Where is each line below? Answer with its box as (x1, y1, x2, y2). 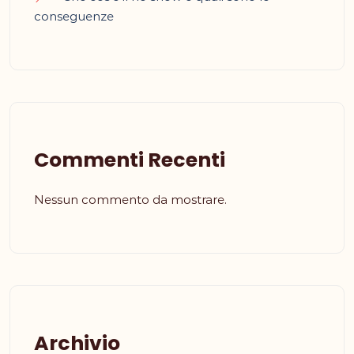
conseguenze (34, 9, 114, 24)
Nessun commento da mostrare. (34, 192, 227, 208)
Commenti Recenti (34, 146, 225, 175)
